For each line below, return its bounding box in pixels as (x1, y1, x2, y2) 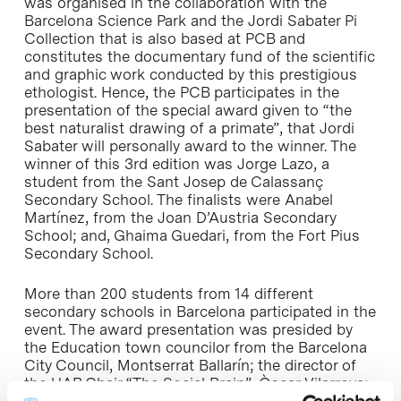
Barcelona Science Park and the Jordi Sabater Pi (23, 11, 357, 30)
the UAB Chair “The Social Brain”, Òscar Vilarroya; (23, 374, 368, 393)
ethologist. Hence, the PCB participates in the (23, 82, 339, 101)
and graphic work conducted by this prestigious (23, 64, 357, 83)
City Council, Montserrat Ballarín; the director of (23, 356, 356, 375)
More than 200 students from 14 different (23, 285, 313, 303)
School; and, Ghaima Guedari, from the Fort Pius (23, 226, 360, 244)
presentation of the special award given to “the (23, 100, 352, 119)
